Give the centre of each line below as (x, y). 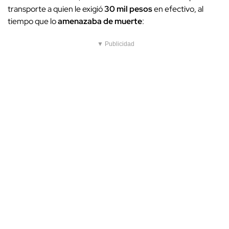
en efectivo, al (178, 9)
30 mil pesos (128, 9)
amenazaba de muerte (100, 21)
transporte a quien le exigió (56, 9)
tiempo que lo (33, 21)
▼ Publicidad (116, 44)
